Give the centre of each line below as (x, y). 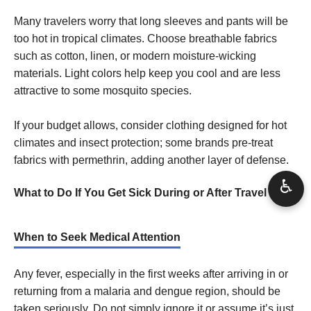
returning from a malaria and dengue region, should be (147, 291)
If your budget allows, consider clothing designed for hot (150, 125)
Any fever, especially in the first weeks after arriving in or (151, 274)
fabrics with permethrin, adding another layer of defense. (151, 160)
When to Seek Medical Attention (97, 237)
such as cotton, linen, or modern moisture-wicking (135, 56)
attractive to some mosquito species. (103, 90)
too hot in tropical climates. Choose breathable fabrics (145, 38)
